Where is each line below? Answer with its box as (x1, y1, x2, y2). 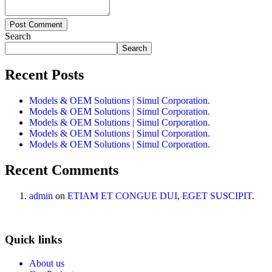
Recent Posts (5, 66, 84, 83)
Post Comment (10, 20, 63, 30)
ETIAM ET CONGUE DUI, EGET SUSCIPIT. (67, 190, 254, 201)
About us (29, 258, 64, 269)
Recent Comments (5, 161, 118, 178)
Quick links (5, 233, 62, 246)
